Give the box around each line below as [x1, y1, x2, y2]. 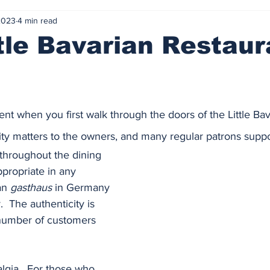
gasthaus [10, 181, 52, 193]
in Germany [52, 181, 113, 193]
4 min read [17, 15, 57, 25]
